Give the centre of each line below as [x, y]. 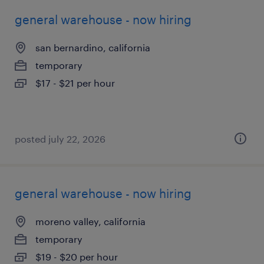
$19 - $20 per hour [77, 257]
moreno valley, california [90, 221]
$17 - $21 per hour [75, 83]
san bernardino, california [93, 47]
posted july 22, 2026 [60, 139]
